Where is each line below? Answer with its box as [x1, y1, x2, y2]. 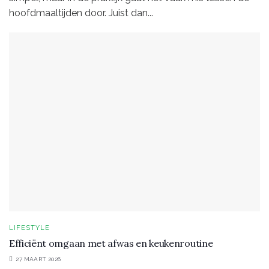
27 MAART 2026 [14, 256, 61, 263]
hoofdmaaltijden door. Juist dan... [9, 7, 153, 19]
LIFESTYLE [9, 224, 50, 232]
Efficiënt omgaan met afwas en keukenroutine [9, 237, 213, 250]
